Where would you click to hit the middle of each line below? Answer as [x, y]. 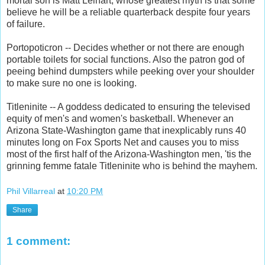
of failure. [26, 24]
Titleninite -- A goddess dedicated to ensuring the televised [128, 106]
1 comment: [38, 241]
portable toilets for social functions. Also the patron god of [125, 59]
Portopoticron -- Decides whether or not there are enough [125, 47]
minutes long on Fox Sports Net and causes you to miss [123, 142]
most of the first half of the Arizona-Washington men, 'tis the [129, 154]
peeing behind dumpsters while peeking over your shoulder [130, 71]
